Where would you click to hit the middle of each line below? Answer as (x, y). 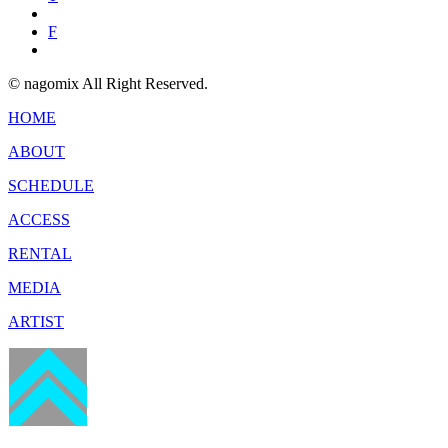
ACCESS (39, 219)
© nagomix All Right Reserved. (108, 83)
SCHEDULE (51, 185)
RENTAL (40, 253)
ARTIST (36, 321)
